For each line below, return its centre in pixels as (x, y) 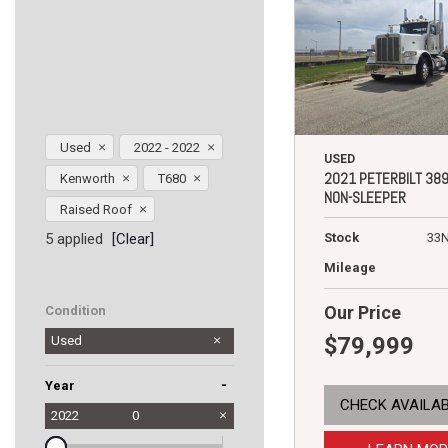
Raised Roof (97, 210)
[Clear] (133, 239)
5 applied (74, 239)
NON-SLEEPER (365, 198)
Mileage (350, 268)
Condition (75, 311)
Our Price (362, 313)
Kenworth (88, 179)
